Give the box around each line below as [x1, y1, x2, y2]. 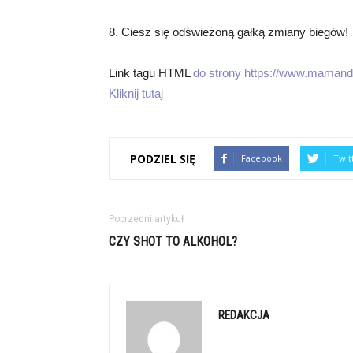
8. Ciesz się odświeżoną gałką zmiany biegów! [109, 25, 348, 39]
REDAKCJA [218, 308, 269, 322]
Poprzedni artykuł [109, 214, 184, 225]
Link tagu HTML [109, 66, 193, 80]
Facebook [241, 152, 282, 164]
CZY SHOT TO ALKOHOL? [109, 234, 237, 249]
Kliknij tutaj [109, 87, 163, 100]
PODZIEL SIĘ [130, 150, 195, 166]
